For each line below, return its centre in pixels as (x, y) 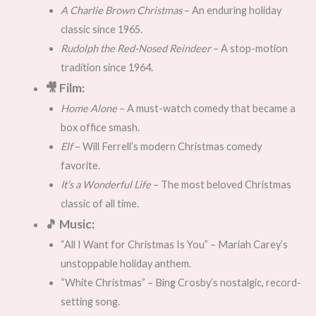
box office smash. (100, 128)
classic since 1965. (101, 30)
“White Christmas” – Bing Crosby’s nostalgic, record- (181, 283)
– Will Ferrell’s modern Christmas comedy (167, 147)
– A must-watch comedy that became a (206, 109)
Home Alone (89, 109)
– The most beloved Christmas (221, 185)
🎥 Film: (65, 88)
